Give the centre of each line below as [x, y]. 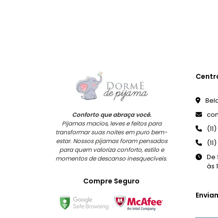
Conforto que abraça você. [111, 115]
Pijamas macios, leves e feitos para [111, 124]
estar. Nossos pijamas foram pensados [111, 141]
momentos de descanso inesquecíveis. [112, 159]
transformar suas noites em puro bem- [112, 132]
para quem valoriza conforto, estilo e [111, 150]
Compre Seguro [112, 181]
